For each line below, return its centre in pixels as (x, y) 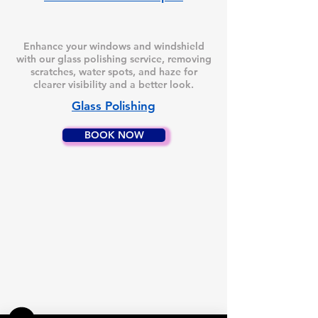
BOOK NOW (114, 135)
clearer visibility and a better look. (114, 84)
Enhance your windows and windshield (114, 46)
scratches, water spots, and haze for (114, 72)
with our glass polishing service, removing (114, 59)
